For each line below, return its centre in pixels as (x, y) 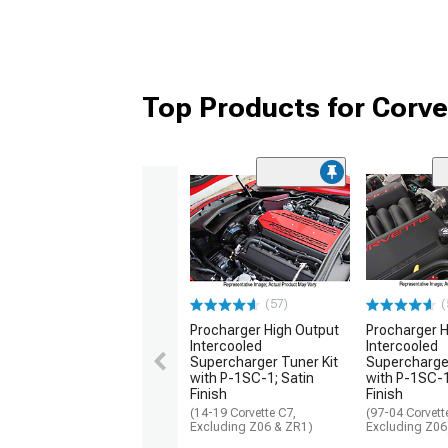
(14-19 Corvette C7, (243, 413)
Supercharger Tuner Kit (264, 362)
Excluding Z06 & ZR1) (251, 427)
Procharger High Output (264, 330)
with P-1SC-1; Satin (252, 378)
